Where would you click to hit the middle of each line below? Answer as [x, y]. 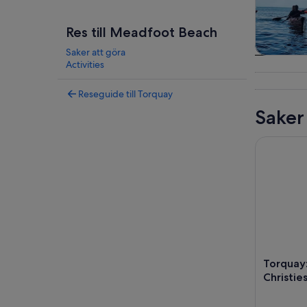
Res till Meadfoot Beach [142, 32]
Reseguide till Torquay [125, 94]
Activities [85, 64]
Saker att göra [96, 52]
